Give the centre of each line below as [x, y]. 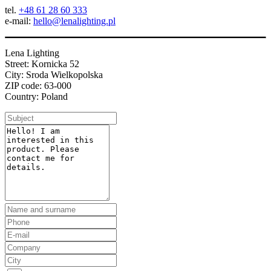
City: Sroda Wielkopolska [54, 75]
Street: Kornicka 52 [42, 64]
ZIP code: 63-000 [38, 86]
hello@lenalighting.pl [74, 21]
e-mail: [19, 21]
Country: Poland [36, 97]
